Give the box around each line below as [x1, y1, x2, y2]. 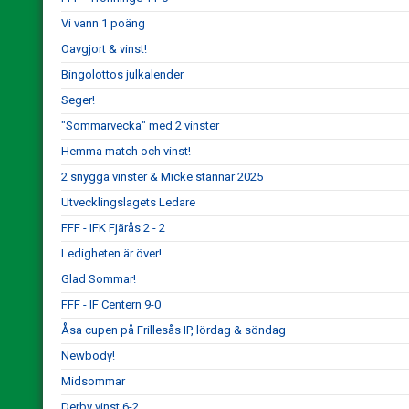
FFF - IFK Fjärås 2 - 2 [61, 221, 165, 235]
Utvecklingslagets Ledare [61, 195, 195, 209]
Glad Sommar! [61, 272, 136, 286]
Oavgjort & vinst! [61, 42, 147, 56]
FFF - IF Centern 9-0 [61, 298, 161, 311]
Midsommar [61, 374, 125, 388]
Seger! [61, 93, 95, 107]
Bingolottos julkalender [61, 68, 184, 81]
